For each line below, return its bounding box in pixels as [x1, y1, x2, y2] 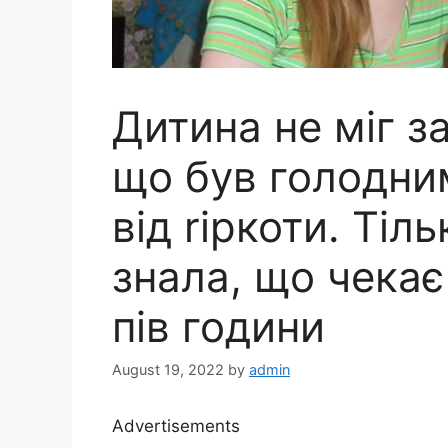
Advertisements [112, 416, 240, 437]
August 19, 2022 [112, 361, 224, 379]
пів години [112, 301, 325, 352]
